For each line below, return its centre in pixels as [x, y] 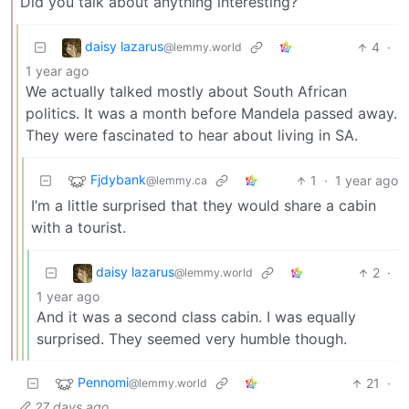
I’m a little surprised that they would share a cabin [204, 206]
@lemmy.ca [177, 181]
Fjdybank [118, 180]
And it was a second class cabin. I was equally [196, 317]
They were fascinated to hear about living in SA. [192, 136]
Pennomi [103, 383]
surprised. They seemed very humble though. [192, 339]
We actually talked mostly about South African [186, 92]
